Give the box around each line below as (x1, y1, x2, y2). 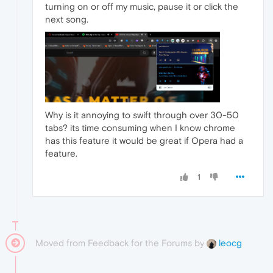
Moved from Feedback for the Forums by (35, 237, 207, 248)
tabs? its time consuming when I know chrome (45, 122, 235, 133)
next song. (45, 13, 88, 24)
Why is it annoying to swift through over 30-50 (45, 109, 239, 120)
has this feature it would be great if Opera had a (45, 135, 243, 146)
